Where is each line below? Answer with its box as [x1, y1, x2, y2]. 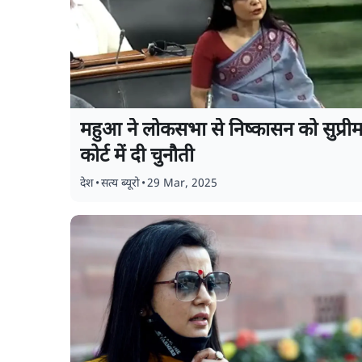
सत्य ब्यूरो [101, 176, 140, 192]
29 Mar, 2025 [147, 176, 217, 192]
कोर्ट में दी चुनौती [80, 144, 194, 170]
